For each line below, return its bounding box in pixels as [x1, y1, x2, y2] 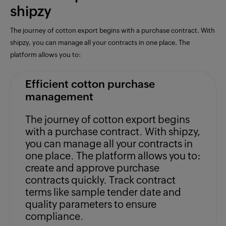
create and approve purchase [25, 162, 159, 174]
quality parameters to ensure [25, 198, 156, 210]
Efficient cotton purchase [25, 78, 155, 91]
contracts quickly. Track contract [25, 174, 176, 186]
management [25, 91, 93, 103]
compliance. [25, 210, 84, 222]
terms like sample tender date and [25, 186, 181, 198]
